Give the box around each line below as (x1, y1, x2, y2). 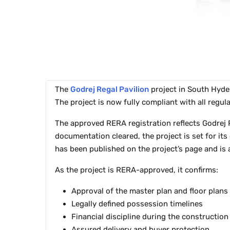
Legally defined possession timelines (71, 199, 203, 209)
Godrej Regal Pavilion (70, 85, 149, 94)
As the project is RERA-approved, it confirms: (55, 165, 218, 175)
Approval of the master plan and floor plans (71, 186, 228, 196)
